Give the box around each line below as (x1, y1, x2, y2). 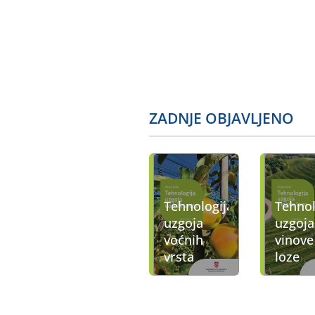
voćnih (164, 231, 203, 248)
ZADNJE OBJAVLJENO (149, 108, 294, 129)
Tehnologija (164, 197, 233, 214)
